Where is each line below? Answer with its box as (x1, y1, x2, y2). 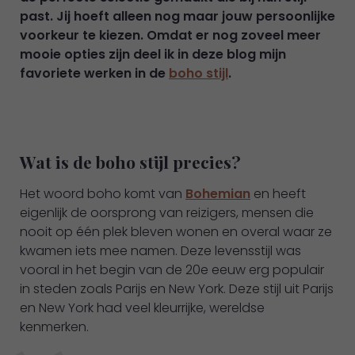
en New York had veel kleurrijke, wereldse (20, 299, 265, 318)
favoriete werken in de (20, 64, 169, 83)
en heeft (250, 185, 306, 204)
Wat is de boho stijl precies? (20, 151, 241, 174)
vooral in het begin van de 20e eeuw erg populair (20, 261, 324, 280)
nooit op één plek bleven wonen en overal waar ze (20, 223, 332, 242)
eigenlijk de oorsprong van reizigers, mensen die (20, 204, 314, 223)
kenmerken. (20, 318, 89, 337)
